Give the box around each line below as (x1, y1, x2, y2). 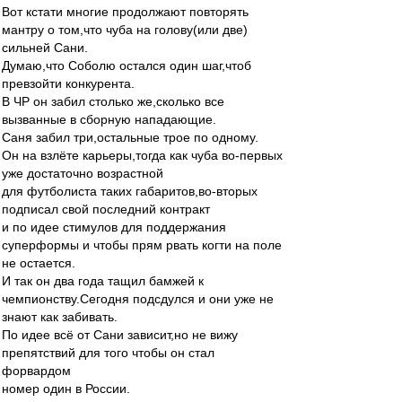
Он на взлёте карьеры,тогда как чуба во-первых (2, 148, 283, 162)
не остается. (2, 256, 75, 270)
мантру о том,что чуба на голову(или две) (2, 22, 248, 37)
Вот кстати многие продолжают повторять (2, 4, 249, 19)
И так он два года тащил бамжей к (2, 274, 204, 288)
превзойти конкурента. (2, 76, 135, 91)
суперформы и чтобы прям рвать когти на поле (2, 238, 282, 252)
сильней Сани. (2, 40, 88, 55)
